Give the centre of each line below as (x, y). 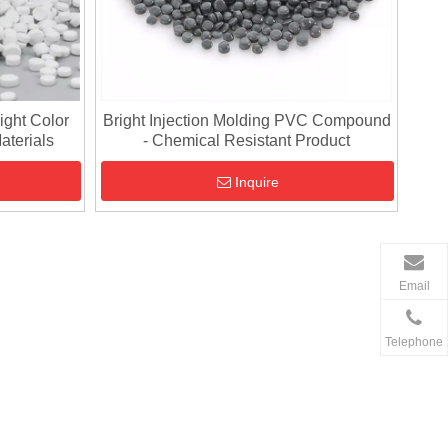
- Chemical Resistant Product (247, 140)
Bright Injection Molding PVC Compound (246, 120)
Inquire (256, 181)
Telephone (414, 341)
